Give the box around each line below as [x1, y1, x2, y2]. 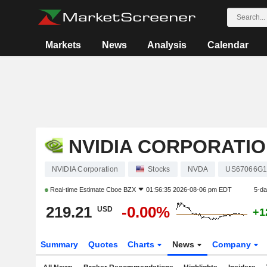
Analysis [147, 40, 187, 50]
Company [212, 240, 254, 249]
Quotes [88, 240, 118, 249]
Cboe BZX [105, 186, 136, 193]
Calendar [207, 40, 249, 50]
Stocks [148, 165, 170, 173]
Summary [40, 240, 78, 249]
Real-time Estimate [48, 186, 106, 193]
